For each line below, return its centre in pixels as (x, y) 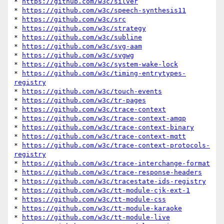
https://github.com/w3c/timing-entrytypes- (104, 73)
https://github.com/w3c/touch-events (92, 91)
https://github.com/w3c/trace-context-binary (108, 127)
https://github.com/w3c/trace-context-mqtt (104, 136)
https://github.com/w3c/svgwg (78, 55)
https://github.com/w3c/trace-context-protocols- (116, 145)
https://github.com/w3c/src (74, 19)
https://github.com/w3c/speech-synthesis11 (104, 10)
